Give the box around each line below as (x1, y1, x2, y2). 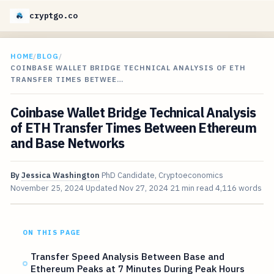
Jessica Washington (21, 170, 100, 181)
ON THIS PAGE (22, 228, 81, 237)
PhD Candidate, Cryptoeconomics (101, 170, 223, 181)
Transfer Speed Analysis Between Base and (31, 250, 225, 263)
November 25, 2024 (10, 183, 84, 194)
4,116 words (215, 183, 262, 194)
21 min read (169, 183, 213, 194)
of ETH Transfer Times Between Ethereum (10, 119, 257, 137)
